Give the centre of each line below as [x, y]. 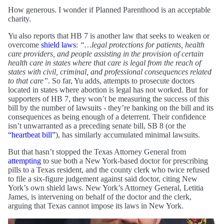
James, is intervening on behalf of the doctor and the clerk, [100, 196]
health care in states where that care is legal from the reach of [104, 62]
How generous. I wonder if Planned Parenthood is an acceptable [109, 9]
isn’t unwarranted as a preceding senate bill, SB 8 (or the [97, 125]
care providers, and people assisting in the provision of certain [106, 53]
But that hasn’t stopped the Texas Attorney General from [97, 151]
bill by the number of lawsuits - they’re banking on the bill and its [111, 107]
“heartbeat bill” [32, 134]
